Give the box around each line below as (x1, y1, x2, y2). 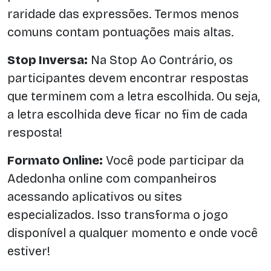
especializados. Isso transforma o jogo (7, 207, 228, 223)
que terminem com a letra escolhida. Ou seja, (7, 89, 260, 104)
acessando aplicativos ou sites (7, 189, 182, 204)
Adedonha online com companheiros (7, 171, 217, 186)
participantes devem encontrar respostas (7, 71, 249, 86)
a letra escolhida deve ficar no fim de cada (7, 107, 247, 122)
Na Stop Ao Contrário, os (88, 53, 233, 68)
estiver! (7, 244, 50, 259)
